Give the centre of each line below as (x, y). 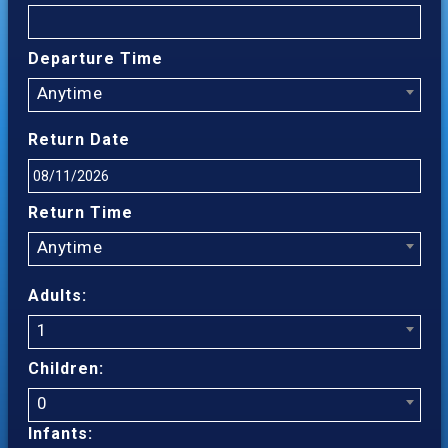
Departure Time (95, 58)
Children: (65, 368)
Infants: (60, 433)
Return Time (80, 212)
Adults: (57, 295)
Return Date (78, 139)
